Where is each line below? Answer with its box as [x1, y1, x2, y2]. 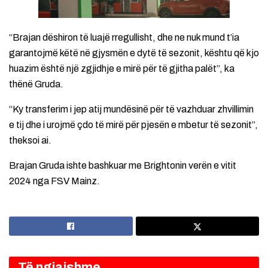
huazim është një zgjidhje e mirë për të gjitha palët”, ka [9, 63, 234, 74]
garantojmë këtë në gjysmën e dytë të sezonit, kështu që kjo [9, 47, 259, 58]
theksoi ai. [9, 135, 51, 145]
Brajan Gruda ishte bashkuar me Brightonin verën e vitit [9, 160, 236, 170]
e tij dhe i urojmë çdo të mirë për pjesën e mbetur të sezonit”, [9, 119, 258, 130]
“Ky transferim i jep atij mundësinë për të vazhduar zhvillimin [9, 103, 254, 114]
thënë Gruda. [9, 78, 63, 89]
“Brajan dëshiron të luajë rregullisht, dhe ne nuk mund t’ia [9, 32, 239, 42]
